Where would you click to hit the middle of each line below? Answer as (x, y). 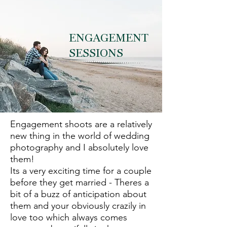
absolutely (109, 147)
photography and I (49, 147)
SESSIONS (96, 54)
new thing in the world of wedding (80, 136)
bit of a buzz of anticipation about (78, 194)
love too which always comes (69, 217)
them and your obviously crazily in (78, 206)
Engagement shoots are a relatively (81, 124)
